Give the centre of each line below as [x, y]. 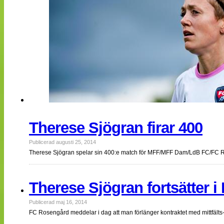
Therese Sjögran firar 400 [116, 128]
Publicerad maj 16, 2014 [58, 202]
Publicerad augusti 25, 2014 [62, 142]
